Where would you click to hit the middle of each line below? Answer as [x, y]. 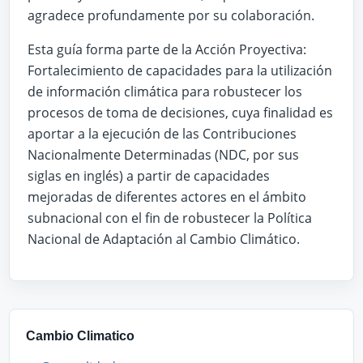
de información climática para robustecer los [165, 91]
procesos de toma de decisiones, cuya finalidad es [180, 112]
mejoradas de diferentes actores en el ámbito [167, 196]
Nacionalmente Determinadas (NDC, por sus [163, 154]
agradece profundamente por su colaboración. [171, 15]
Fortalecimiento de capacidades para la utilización [180, 70]
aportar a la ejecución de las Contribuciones [162, 133]
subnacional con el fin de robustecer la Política [170, 218]
